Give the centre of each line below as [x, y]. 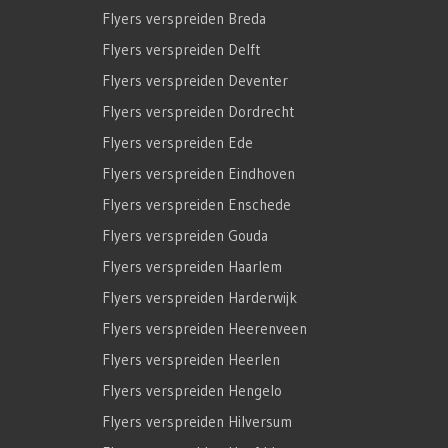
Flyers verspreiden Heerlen [191, 359]
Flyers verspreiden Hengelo [192, 390]
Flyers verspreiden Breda [184, 18]
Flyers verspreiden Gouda [185, 235]
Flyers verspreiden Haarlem [192, 266]
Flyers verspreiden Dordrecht [198, 111]
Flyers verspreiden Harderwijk [199, 297]
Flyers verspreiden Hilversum [197, 421]
